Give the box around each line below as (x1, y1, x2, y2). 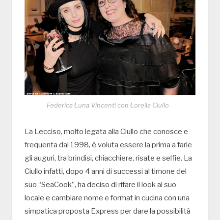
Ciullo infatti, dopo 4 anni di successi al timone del (25, 167, 187, 176)
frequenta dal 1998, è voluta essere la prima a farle (25, 140, 192, 150)
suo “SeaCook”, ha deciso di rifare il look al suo (25, 180, 176, 190)
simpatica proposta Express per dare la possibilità (25, 207, 191, 216)
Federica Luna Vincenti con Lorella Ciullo (46, 101, 169, 110)
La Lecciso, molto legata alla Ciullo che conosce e (25, 127, 188, 137)
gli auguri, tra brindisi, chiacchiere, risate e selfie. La (25, 154, 192, 163)
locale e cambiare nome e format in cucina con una (25, 193, 190, 203)
